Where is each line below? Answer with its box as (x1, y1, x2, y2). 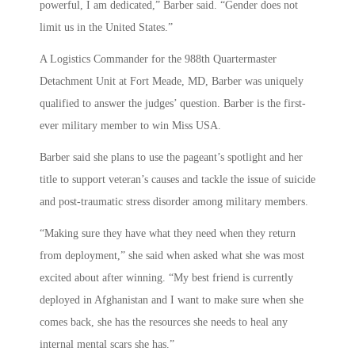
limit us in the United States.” (40, 21, 173, 34)
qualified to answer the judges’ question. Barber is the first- (40, 97, 306, 110)
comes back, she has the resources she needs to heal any (40, 316, 288, 329)
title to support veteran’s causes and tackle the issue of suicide (40, 174, 315, 186)
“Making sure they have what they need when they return (40, 227, 296, 240)
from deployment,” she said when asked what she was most (40, 250, 304, 262)
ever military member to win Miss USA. (40, 120, 221, 132)
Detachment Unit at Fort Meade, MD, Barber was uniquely (40, 75, 303, 88)
